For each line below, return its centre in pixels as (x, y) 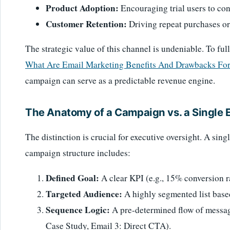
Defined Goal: (72, 178)
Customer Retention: (86, 24)
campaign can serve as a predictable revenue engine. (120, 80)
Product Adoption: (82, 8)
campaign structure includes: (78, 153)
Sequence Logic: (78, 209)
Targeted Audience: (84, 194)
